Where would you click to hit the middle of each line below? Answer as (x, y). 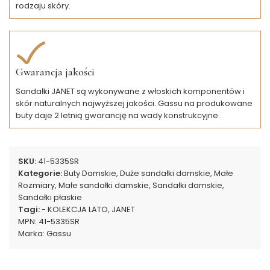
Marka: (32, 233)
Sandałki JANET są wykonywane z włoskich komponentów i (130, 91)
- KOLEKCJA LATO (75, 209)
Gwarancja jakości (55, 71)
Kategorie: (40, 173)
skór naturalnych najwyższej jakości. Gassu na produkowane (134, 103)
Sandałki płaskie (50, 197)
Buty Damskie (90, 173)
